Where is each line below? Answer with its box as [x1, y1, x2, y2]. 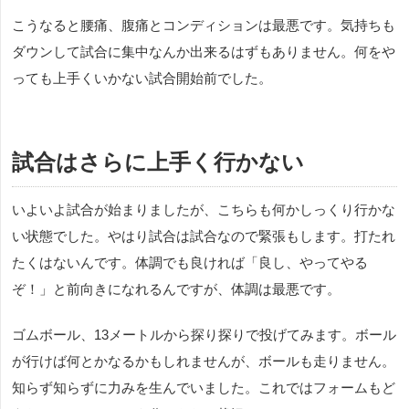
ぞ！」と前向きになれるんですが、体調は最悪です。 [12, 281, 341, 298]
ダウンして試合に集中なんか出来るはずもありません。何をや [12, 44, 395, 60]
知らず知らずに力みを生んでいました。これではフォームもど [12, 380, 395, 396]
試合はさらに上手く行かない [12, 150, 304, 175]
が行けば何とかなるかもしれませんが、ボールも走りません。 [12, 353, 395, 370]
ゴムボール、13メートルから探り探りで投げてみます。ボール [12, 327, 396, 343]
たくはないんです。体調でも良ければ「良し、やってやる [12, 255, 368, 271]
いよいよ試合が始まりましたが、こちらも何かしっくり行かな [12, 202, 395, 218]
